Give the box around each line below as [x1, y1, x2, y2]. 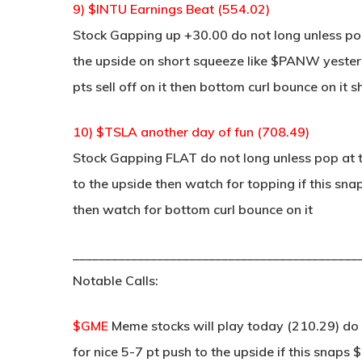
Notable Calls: [73, 272, 158, 288]
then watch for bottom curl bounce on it [73, 201, 313, 217]
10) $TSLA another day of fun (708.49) [73, 124, 309, 140]
